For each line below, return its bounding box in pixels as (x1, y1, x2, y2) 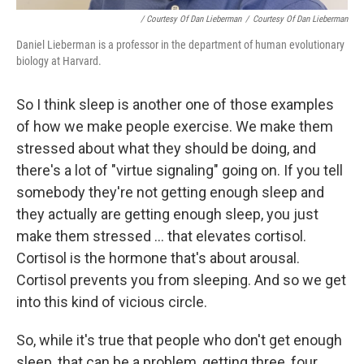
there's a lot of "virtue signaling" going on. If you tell (16, 161, 343, 179)
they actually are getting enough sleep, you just (16, 205, 318, 223)
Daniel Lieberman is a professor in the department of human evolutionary (16, 37, 344, 51)
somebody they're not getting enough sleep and (16, 183, 324, 201)
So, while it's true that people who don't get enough (16, 331, 342, 349)
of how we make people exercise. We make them (16, 117, 333, 135)
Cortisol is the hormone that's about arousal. (16, 249, 300, 266)
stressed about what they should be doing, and (16, 139, 316, 157)
